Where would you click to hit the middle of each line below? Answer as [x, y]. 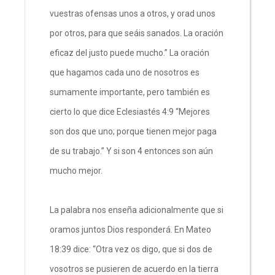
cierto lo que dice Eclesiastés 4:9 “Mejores [130, 111]
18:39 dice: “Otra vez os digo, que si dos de [131, 249]
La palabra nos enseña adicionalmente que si [137, 210]
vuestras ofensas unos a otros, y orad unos [133, 13]
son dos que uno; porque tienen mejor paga [133, 131]
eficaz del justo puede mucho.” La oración [130, 52]
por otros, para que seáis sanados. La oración [137, 33]
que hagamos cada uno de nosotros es [125, 72]
